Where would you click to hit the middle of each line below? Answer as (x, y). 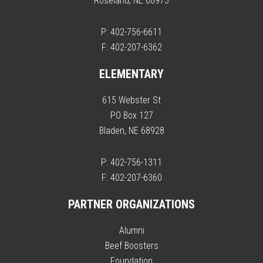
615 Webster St (131, 100)
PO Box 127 (131, 116)
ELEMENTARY (131, 74)
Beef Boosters (131, 246)
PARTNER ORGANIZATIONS (131, 205)
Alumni (131, 231)
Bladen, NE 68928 (131, 131)
